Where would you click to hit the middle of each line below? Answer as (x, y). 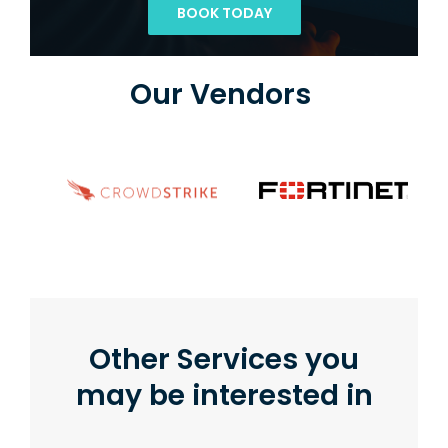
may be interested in (224, 395)
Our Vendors (220, 93)
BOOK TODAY (224, 12)
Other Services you (224, 359)
